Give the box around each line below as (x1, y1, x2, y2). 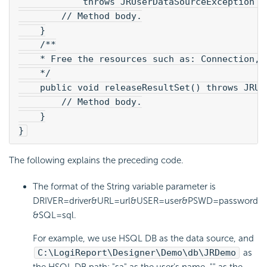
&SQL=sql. (33, 210, 76, 221)
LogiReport (54, 247, 107, 259)
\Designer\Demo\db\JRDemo (107, 247, 236, 259)
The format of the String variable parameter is (33, 181, 216, 193)
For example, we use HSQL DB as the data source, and (33, 233, 254, 244)
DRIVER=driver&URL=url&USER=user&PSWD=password (33, 195, 258, 207)
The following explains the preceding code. (9, 155, 184, 166)
